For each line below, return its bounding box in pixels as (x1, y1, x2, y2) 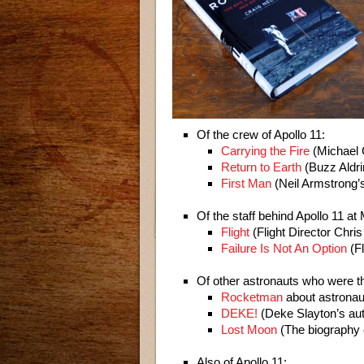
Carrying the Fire (221, 144, 310, 158)
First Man (221, 176, 271, 190)
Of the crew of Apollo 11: (197, 128, 325, 141)
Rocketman (221, 290, 283, 304)
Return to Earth (221, 160, 301, 174)
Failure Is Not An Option (221, 241, 347, 255)
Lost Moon (221, 323, 277, 336)
